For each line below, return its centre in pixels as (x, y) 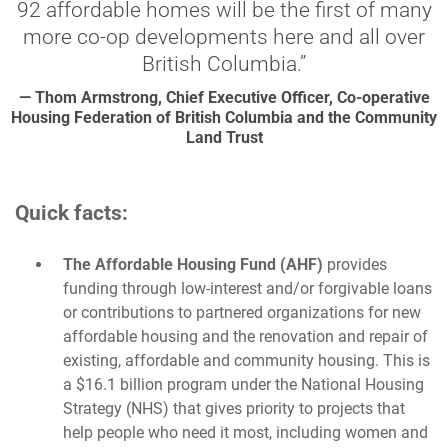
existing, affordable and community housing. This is (246, 360)
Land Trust (224, 137)
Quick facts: (71, 213)
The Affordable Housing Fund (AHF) (194, 264)
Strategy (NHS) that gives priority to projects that (233, 408)
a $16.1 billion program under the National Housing (243, 384)
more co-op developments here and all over (224, 37)
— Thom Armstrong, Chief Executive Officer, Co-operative (224, 97)
